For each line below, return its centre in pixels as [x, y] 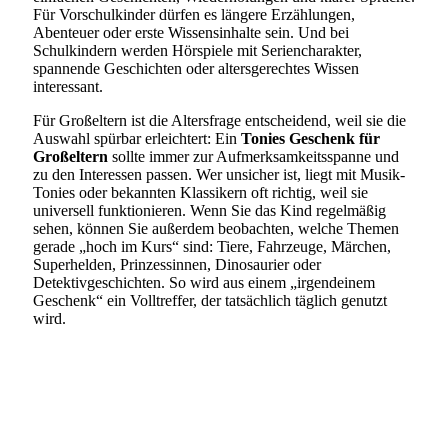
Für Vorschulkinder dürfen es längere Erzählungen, [194, 14]
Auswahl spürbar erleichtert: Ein [137, 138]
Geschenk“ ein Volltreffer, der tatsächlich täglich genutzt [210, 300]
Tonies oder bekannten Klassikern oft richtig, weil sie [200, 192]
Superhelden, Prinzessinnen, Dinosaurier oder [177, 264]
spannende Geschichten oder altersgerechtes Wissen [196, 68]
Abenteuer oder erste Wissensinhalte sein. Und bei [191, 32]
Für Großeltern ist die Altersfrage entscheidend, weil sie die [219, 120]
